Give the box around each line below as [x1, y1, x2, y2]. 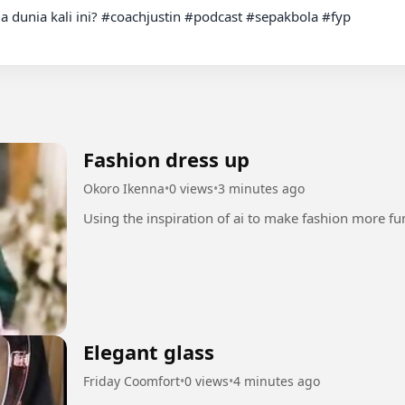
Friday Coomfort [83, 372, 180, 391]
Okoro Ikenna [83, 179, 165, 197]
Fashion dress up [83, 145, 250, 173]
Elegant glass [83, 338, 214, 366]
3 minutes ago [218, 179, 305, 197]
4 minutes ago [233, 372, 320, 391]
